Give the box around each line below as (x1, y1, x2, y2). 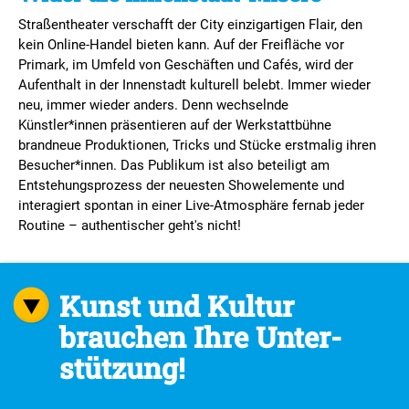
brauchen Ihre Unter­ (59, 318, 341, 355)
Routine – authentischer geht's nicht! (18, 216, 241, 234)
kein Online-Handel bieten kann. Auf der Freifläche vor (18, 36, 344, 53)
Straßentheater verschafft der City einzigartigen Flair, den (18, 16, 362, 33)
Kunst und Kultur (59, 287, 294, 324)
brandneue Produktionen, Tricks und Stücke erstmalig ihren (18, 136, 376, 153)
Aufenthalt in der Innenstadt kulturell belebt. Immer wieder (18, 76, 371, 93)
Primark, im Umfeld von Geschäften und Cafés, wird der (18, 56, 353, 73)
